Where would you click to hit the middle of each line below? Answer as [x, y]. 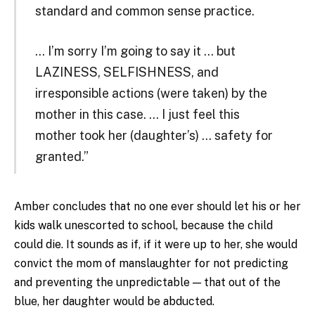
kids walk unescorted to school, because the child [143, 225]
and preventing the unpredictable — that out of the [147, 282]
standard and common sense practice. [144, 11]
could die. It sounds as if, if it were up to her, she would [156, 244]
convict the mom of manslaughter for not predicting [151, 263]
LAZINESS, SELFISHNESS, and [127, 72]
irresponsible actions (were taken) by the [151, 94]
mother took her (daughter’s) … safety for [154, 136]
